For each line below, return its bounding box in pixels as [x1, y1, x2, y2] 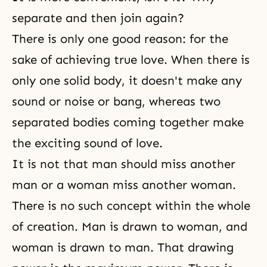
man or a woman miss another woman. [12, 178, 236, 192]
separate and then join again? [12, 11, 184, 25]
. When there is [164, 52, 250, 67]
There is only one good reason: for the [12, 32, 228, 46]
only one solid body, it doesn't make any [12, 73, 242, 88]
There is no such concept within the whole [12, 198, 250, 213]
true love [114, 52, 164, 67]
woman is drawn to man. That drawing [12, 240, 234, 254]
